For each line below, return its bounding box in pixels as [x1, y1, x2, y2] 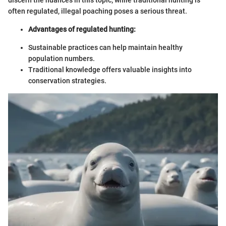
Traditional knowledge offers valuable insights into [28, 66, 192, 74]
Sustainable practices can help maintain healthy [28, 43, 183, 52]
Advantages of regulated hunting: [28, 25, 136, 34]
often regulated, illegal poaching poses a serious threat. [8, 7, 187, 16]
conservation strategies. [28, 77, 106, 85]
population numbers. [28, 54, 95, 63]
